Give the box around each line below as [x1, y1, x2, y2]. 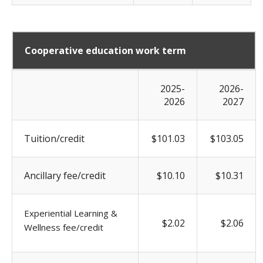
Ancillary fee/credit [24, 168, 106, 182]
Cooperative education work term [25, 43, 186, 57]
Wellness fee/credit [24, 221, 103, 233]
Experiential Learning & [24, 207, 117, 219]
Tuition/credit [24, 131, 85, 145]
